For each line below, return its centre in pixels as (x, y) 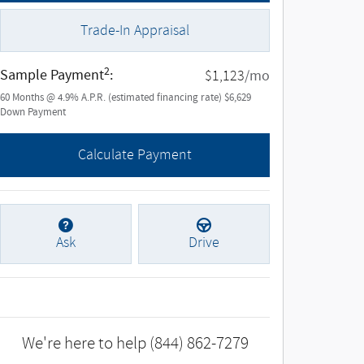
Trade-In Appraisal (135, 31)
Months (28, 98)
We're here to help (84, 343)
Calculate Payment (135, 155)
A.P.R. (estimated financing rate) (153, 98)
